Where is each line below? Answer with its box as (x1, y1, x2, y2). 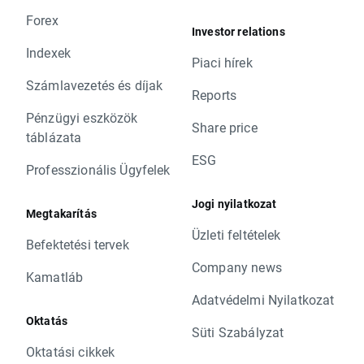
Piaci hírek (192, 54, 253, 71)
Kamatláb (26, 268, 84, 286)
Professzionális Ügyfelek (26, 161, 171, 179)
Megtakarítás (26, 206, 97, 222)
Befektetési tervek (26, 236, 129, 253)
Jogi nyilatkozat (192, 196, 277, 212)
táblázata (26, 128, 82, 146)
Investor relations (192, 24, 285, 40)
